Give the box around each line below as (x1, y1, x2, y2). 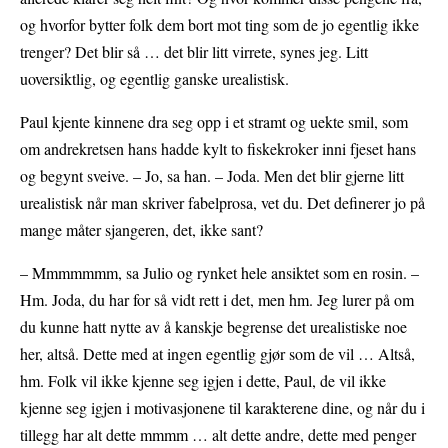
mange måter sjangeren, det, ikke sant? (20, 219, 263, 241)
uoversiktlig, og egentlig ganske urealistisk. (20, 68, 289, 90)
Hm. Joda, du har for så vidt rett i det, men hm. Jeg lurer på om (20, 289, 414, 311)
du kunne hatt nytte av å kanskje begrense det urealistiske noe (20, 316, 407, 338)
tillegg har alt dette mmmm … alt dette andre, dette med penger (20, 424, 416, 446)
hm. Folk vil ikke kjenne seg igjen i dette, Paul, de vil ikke (20, 370, 386, 392)
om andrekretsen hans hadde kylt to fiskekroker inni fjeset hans (20, 138, 416, 160)
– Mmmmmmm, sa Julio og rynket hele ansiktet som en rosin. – (20, 262, 419, 284)
